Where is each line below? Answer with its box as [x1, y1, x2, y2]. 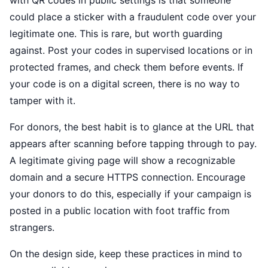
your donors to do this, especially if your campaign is [10, 188, 251, 200]
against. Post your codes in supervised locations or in [10, 44, 252, 56]
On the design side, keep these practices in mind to [10, 248, 242, 260]
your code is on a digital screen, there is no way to [10, 78, 240, 90]
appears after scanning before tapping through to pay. [10, 138, 257, 150]
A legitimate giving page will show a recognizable [10, 154, 235, 166]
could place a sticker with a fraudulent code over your [10, 11, 256, 23]
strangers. [10, 221, 54, 233]
